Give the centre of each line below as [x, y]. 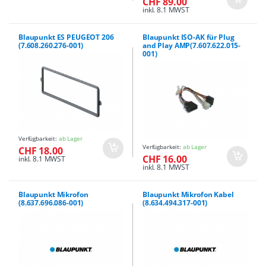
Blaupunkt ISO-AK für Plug [189, 37]
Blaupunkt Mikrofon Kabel [188, 194]
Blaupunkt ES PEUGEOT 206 [66, 37]
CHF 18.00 [41, 151]
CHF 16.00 [165, 159]
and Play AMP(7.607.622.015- [192, 45]
